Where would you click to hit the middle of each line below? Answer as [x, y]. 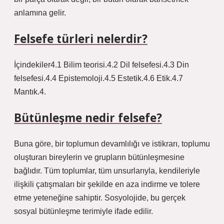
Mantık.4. [30, 92]
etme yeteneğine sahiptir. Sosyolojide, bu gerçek [100, 198]
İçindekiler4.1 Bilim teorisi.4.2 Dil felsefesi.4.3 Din [101, 65]
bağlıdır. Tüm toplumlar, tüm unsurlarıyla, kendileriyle [107, 171]
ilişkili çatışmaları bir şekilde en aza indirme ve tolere [107, 184]
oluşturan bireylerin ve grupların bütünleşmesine [99, 157]
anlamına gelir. [40, 13]
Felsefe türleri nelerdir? [81, 39]
